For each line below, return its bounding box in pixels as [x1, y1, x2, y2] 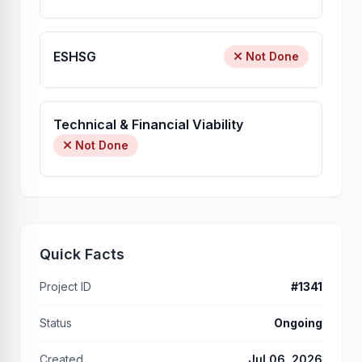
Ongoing [274, 316, 322, 330]
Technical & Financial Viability [53, 116, 243, 133]
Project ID [40, 280, 91, 293]
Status [40, 316, 72, 330]
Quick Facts [40, 246, 124, 263]
